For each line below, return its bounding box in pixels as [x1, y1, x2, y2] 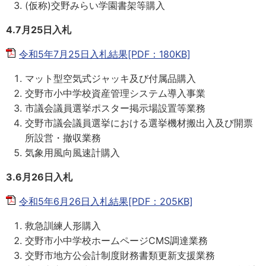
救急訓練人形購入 [25, 220, 101, 232]
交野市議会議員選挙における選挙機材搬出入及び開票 [25, 117, 253, 129]
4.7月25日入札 [6, 24, 71, 36]
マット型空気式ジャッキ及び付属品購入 [25, 72, 196, 84]
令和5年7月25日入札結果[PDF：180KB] [19, 48, 191, 60]
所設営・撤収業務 [25, 132, 101, 144]
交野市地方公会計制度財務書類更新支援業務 [25, 249, 215, 261]
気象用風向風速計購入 [25, 147, 120, 159]
